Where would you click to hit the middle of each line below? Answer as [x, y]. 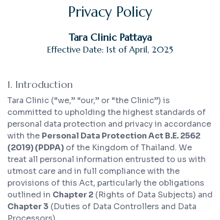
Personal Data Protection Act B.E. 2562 [121, 136]
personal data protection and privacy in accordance [109, 124]
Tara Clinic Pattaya [110, 37]
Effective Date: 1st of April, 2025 [110, 49]
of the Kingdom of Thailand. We [128, 147]
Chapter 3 [28, 206]
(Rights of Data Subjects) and [153, 194]
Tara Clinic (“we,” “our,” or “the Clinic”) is [89, 100]
